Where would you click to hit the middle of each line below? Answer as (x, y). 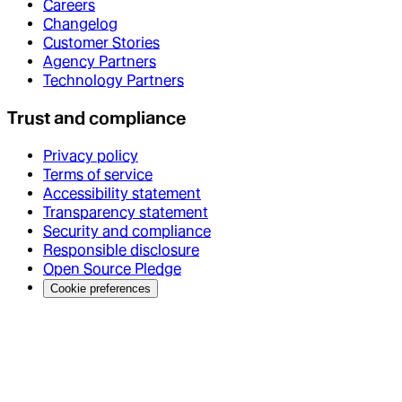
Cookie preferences (100, 288)
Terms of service (98, 174)
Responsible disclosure (121, 249)
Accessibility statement (122, 193)
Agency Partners (100, 62)
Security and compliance (127, 231)
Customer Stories (101, 43)
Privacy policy (91, 155)
